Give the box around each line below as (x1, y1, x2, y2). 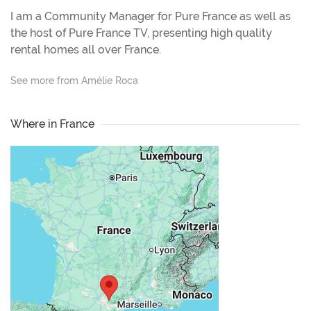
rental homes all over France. (10, 43, 161, 57)
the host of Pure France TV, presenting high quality (10, 26, 272, 40)
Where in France (10, 117, 94, 131)
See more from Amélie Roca (10, 75, 138, 87)
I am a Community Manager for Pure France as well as (10, 10, 291, 24)
